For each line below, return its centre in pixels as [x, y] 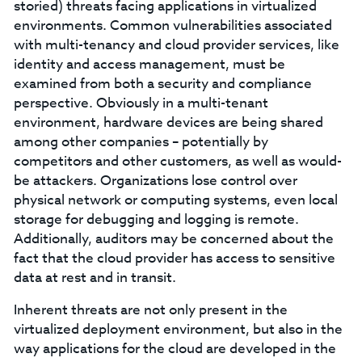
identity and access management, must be [149, 64]
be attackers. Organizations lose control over [155, 181]
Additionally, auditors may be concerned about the [173, 239]
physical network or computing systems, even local [175, 200]
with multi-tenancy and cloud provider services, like [176, 45]
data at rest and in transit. [95, 278]
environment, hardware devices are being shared [168, 122]
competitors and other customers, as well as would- [177, 161]
